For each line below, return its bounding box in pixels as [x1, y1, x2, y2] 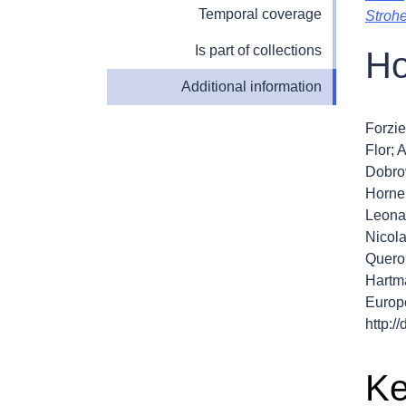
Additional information [181, 78, 322, 94]
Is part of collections [195, 42, 322, 58]
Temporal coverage [198, 5, 322, 22]
